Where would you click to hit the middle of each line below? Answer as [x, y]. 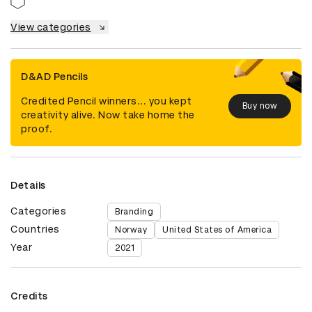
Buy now [259, 106]
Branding [134, 211]
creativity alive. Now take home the [108, 115]
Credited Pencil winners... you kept [107, 101]
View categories [51, 27]
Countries [35, 229]
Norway [131, 229]
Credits [29, 296]
